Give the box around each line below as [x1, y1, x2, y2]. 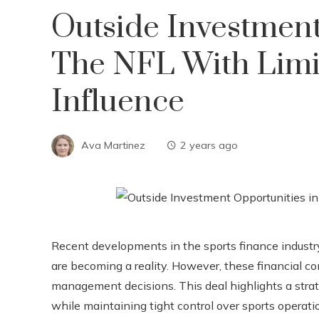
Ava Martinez [81, 138, 145, 152]
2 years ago [180, 138, 238, 152]
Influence [51, 83, 184, 121]
